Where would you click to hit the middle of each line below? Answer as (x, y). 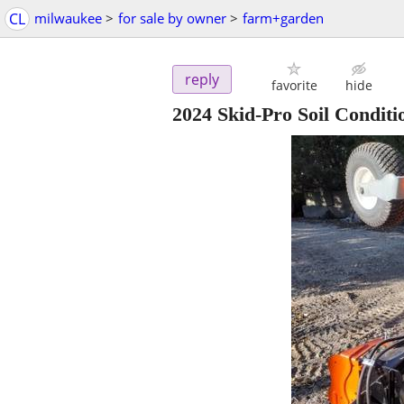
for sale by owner (172, 18)
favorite (294, 86)
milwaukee (68, 18)
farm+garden (283, 18)
